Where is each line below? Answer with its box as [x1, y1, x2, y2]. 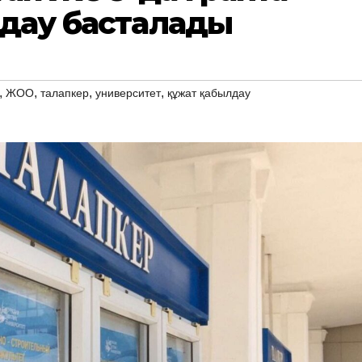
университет [95, 86, 161, 99]
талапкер [40, 86, 89, 99]
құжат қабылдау [167, 86, 250, 99]
